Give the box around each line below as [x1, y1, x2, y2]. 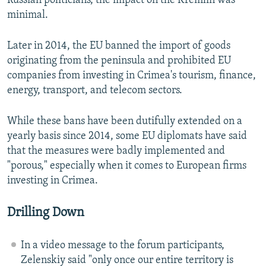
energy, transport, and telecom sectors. [7, 85, 182, 97]
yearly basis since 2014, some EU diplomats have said [7, 131, 247, 142]
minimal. [7, 9, 48, 21]
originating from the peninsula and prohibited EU [7, 55, 231, 67]
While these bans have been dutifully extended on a [7, 116, 242, 128]
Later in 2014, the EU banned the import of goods [7, 40, 230, 52]
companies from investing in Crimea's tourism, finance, [7, 70, 256, 82]
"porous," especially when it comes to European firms [7, 160, 246, 172]
